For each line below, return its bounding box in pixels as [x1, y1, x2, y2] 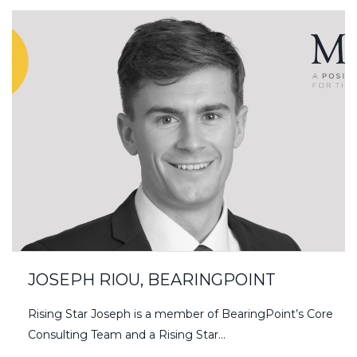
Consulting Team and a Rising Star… [28, 328, 226, 343]
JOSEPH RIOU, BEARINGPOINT [28, 270, 276, 290]
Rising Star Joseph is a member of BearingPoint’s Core [28, 307, 333, 322]
